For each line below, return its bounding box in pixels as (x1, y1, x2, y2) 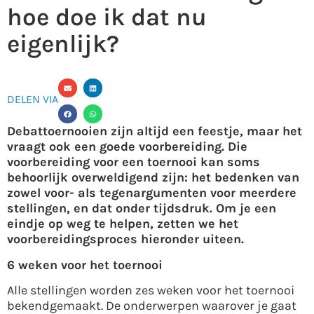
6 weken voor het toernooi (7, 257, 163, 273)
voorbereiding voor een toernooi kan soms (7, 154, 260, 170)
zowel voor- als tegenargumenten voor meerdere (7, 185, 296, 201)
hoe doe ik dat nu (7, 3, 207, 32)
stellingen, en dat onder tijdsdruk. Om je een (7, 200, 276, 217)
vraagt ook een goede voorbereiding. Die (7, 139, 247, 155)
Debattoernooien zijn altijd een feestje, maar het (7, 123, 302, 139)
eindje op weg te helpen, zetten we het (7, 216, 238, 232)
